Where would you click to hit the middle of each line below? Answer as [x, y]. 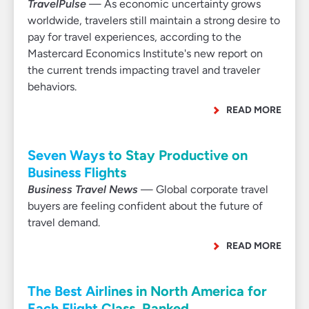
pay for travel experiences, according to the [134, 37]
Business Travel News [83, 189]
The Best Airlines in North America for [147, 291]
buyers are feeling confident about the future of [145, 206]
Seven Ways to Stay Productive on [138, 155]
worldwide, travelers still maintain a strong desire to [154, 20]
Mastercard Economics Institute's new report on [145, 53]
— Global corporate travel [203, 189]
